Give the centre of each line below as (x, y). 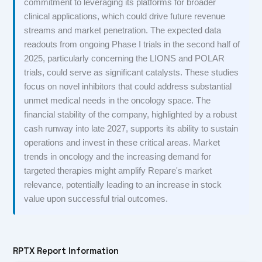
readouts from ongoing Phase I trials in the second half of (132, 45)
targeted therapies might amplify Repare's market (118, 171)
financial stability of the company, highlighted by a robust (131, 115)
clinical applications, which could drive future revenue (125, 17)
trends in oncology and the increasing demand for (118, 157)
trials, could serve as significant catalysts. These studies (132, 73)
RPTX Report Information (66, 251)
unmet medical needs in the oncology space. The (118, 101)
